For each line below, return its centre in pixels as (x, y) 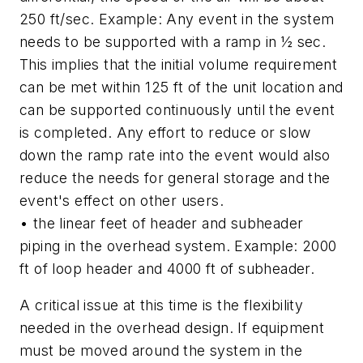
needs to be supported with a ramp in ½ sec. (173, 41)
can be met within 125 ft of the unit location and (181, 87)
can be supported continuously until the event (177, 109)
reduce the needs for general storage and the (175, 177)
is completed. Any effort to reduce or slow (165, 132)
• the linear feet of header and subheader (162, 223)
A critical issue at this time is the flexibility (162, 305)
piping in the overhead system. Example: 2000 (178, 246)
